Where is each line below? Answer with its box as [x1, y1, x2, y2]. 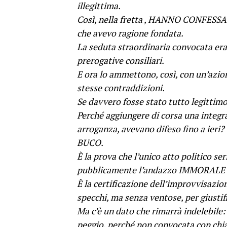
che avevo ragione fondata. [77, 27, 183, 39]
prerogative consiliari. [77, 54, 164, 66]
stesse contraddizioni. [77, 82, 165, 94]
